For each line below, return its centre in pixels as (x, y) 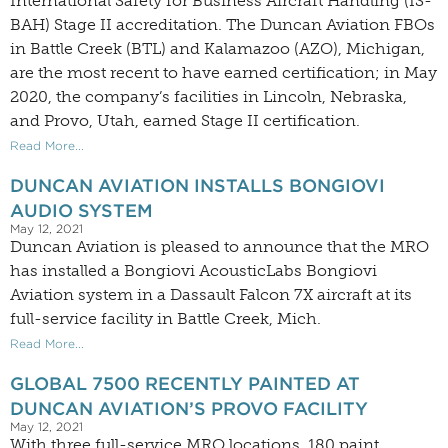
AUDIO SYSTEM (81, 211)
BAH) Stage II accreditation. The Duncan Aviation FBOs (222, 25)
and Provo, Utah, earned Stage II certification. (185, 121)
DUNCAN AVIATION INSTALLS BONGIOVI (197, 186)
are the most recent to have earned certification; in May (223, 73)
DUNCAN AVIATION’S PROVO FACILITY (189, 409)
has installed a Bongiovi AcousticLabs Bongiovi (193, 271)
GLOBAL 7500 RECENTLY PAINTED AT (185, 384)
